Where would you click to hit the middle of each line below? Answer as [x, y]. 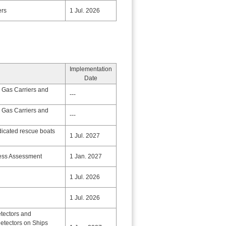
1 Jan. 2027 [86, 156]
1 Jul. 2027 [85, 136]
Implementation [91, 69]
